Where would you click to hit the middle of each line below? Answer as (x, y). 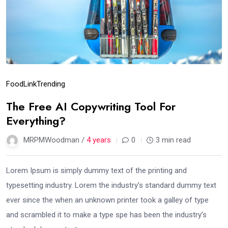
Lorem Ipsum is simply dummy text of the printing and (96, 171)
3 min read (173, 140)
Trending (51, 84)
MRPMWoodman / (55, 140)
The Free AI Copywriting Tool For (91, 107)
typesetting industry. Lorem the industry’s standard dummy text (111, 186)
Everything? (36, 121)
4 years (99, 140)
